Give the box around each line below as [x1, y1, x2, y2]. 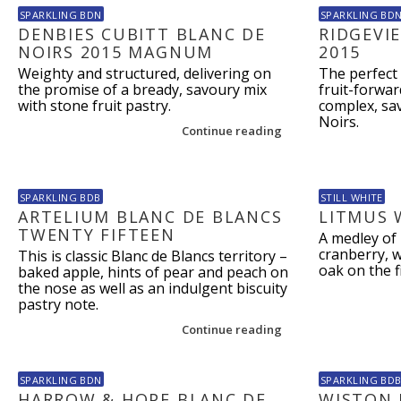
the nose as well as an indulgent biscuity [18, 278, 287, 298]
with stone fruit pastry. [18, 96, 171, 115]
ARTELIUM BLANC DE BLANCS [18, 206, 283, 227]
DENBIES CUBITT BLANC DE [18, 23, 266, 45]
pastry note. [18, 294, 98, 314]
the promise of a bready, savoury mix [18, 80, 267, 99]
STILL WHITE [320, 191, 383, 204]
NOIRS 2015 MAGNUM [18, 41, 214, 63]
